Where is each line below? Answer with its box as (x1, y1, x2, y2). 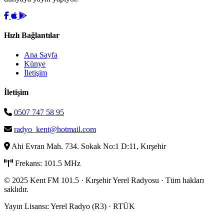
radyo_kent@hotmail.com (14, 124, 96, 133)
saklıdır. (4, 184, 28, 193)
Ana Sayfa (24, 50, 57, 59)
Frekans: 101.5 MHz (13, 158, 80, 167)
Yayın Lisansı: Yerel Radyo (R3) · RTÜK (4, 201, 135, 210)
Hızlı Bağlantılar (4, 30, 59, 39)
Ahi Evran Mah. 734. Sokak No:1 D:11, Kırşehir (10, 141, 166, 150)
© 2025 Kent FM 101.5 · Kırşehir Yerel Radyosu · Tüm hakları (4, 175, 204, 184)
